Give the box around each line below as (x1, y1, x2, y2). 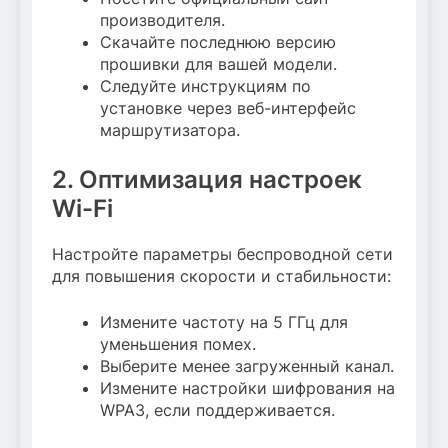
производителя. (100, 10, 225, 31)
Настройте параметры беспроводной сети (52, 244, 393, 265)
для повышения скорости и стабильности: (52, 266, 391, 287)
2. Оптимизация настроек (52, 165, 362, 195)
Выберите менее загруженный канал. (100, 356, 394, 377)
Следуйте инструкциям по (100, 76, 311, 97)
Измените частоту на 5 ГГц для (100, 312, 348, 333)
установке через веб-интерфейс (100, 98, 356, 119)
